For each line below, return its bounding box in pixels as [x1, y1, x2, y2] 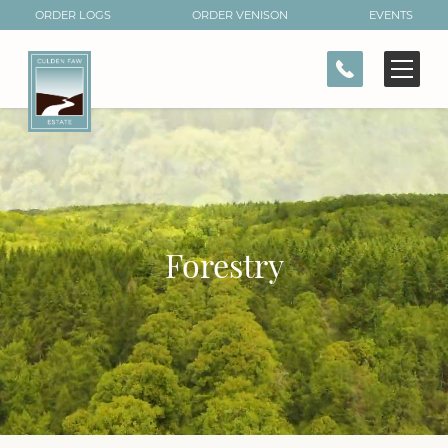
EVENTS [369, 8, 413, 22]
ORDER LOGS [35, 8, 111, 22]
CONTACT [49, 21, 117, 37]
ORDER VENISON [192, 8, 288, 22]
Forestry [164, 253, 284, 286]
